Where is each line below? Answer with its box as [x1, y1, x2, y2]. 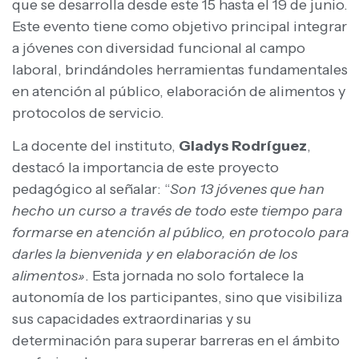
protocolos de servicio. [12, 103, 164, 122]
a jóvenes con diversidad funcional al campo [12, 38, 305, 57]
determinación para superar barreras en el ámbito [12, 332, 340, 350]
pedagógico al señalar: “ [12, 180, 170, 199]
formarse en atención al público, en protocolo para [12, 224, 349, 242]
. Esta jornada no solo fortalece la [85, 267, 304, 285]
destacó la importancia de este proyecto [12, 159, 279, 177]
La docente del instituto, [12, 137, 179, 155]
